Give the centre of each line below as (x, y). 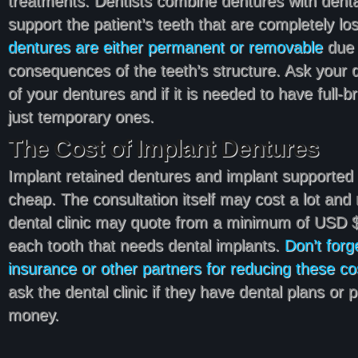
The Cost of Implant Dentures (163, 148)
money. (34, 314)
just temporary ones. (81, 116)
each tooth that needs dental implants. (146, 245)
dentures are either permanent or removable (165, 47)
